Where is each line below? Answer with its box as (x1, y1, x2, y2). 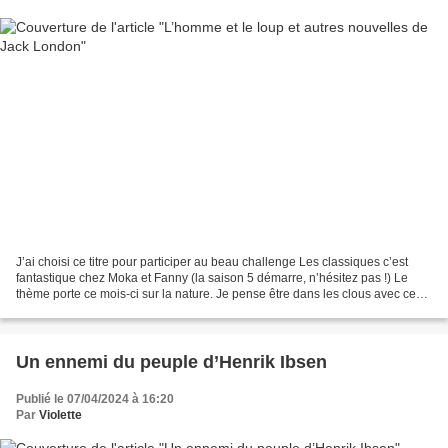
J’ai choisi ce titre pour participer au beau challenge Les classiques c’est (16, 254, 408, 269)
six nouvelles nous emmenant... (16, 302, 187, 317)
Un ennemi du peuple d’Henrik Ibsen (16, 351, 327, 372)
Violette (39, 407, 82, 422)
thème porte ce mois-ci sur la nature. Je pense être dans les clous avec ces (16, 286, 422, 301)
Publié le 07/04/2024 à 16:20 (16, 391, 174, 406)
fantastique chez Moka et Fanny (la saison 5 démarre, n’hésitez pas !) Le (16, 270, 408, 285)
